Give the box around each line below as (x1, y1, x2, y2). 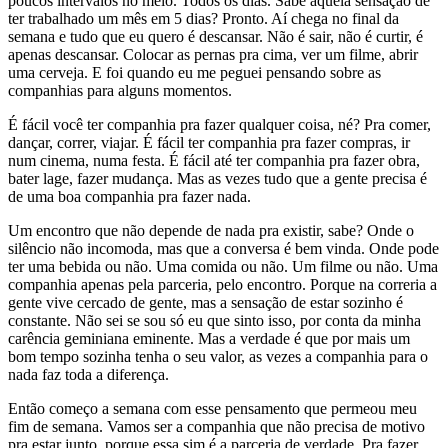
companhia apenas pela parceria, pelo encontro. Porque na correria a (8, 276, 437, 294)
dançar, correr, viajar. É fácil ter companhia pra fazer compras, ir (8, 134, 410, 152)
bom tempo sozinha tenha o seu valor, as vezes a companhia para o (8, 348, 428, 366)
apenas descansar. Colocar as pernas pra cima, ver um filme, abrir (8, 46, 418, 64)
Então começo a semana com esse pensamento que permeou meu (8, 400, 417, 418)
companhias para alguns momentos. (8, 82, 232, 100)
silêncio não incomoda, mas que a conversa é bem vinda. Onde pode (8, 240, 439, 258)
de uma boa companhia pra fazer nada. (8, 188, 251, 206)
